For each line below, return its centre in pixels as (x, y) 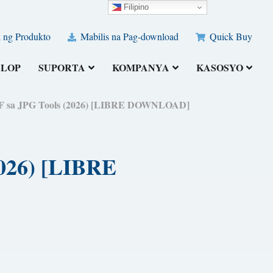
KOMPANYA (141, 68)
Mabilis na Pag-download (129, 37)
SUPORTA (62, 68)
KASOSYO (220, 68)
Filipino (135, 7)
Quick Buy (230, 37)
